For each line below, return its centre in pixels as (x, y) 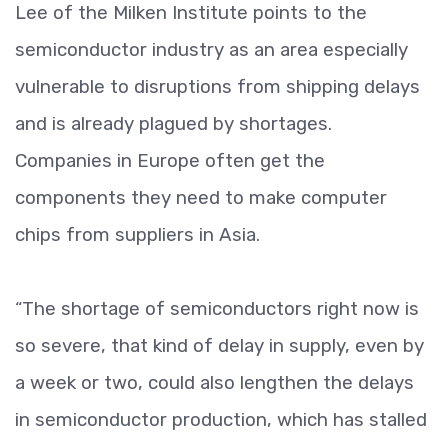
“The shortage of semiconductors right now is (217, 308)
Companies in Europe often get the (170, 160)
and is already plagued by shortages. (173, 123)
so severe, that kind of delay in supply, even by (219, 345)
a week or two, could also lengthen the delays (214, 382)
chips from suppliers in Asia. (137, 234)
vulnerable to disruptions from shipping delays (217, 86)
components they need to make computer (201, 197)
